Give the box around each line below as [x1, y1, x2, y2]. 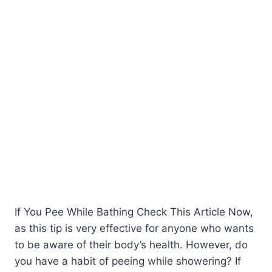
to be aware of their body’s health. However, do [15, 238, 248, 251]
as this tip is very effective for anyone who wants [15, 222, 254, 234]
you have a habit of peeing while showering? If [15, 254, 241, 267]
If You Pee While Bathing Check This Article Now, [15, 205, 253, 218]
